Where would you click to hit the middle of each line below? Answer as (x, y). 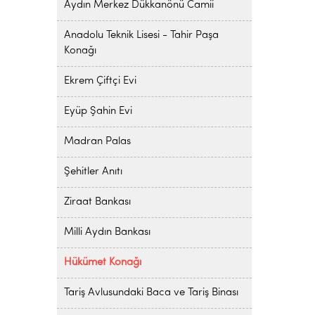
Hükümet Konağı (102, 263)
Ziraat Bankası (97, 202)
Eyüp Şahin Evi (98, 111)
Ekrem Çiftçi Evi (100, 81)
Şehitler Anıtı (93, 172)
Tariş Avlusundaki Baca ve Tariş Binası (151, 293)
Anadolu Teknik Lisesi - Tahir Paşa (141, 36)
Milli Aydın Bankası (107, 232)
